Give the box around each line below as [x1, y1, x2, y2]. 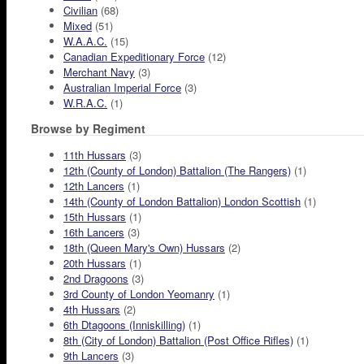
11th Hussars [63, 147, 126, 163]
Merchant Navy [63, 64, 135, 80]
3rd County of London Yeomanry [63, 286, 214, 302]
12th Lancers [63, 178, 124, 194]
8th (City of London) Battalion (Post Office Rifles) [63, 332, 293, 349]
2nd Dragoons [63, 271, 128, 287]
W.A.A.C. [63, 33, 107, 50]
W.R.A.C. [63, 95, 107, 111]
